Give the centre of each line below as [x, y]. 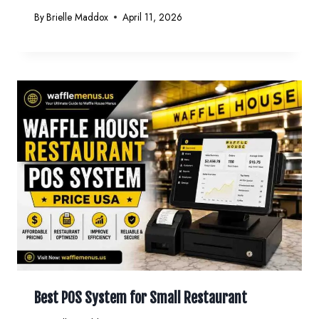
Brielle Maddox [78, 17]
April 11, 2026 [153, 17]
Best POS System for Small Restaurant [141, 298]
